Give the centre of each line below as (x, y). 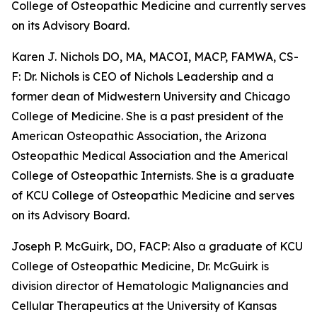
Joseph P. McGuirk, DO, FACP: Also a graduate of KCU (157, 247)
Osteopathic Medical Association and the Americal (150, 156)
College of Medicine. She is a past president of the (148, 116)
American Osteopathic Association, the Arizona (139, 136)
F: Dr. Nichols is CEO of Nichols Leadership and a (143, 77)
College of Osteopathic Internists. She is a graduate (153, 176)
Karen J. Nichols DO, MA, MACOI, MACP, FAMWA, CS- (155, 57)
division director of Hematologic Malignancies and (150, 286)
